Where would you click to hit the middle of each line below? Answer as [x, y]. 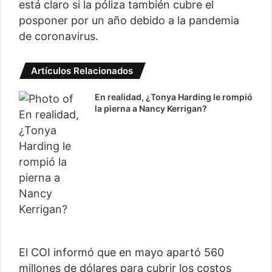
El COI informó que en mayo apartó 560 [121, 253]
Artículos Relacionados [82, 71]
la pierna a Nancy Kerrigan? [151, 109]
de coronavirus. [59, 36]
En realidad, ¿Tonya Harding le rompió [174, 97]
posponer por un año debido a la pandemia [129, 21]
